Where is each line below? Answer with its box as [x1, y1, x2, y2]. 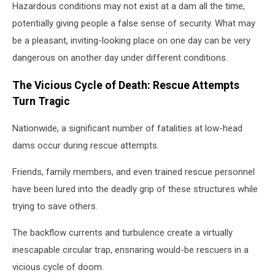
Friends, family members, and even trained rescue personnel [12, 166, 255, 178]
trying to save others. [12, 201, 98, 212]
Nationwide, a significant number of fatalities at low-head [12, 123, 242, 134]
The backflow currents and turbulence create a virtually [12, 227, 233, 239]
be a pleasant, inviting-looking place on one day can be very [12, 35, 250, 47]
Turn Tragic [12, 95, 70, 107]
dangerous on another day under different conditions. [12, 52, 228, 64]
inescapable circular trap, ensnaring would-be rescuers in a [12, 244, 249, 256]
